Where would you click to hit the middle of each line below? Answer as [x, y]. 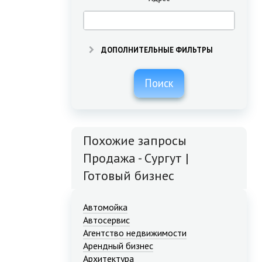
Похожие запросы [135, 141]
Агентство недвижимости [135, 233]
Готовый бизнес [129, 176]
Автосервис [106, 220]
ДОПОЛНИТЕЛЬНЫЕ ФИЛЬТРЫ [156, 50]
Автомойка [105, 207]
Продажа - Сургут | [136, 158]
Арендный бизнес [118, 246]
